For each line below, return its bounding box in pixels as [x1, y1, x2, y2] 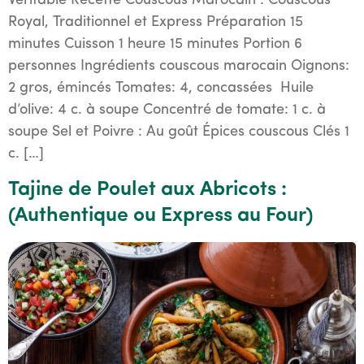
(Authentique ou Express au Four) [8, 205, 313, 226]
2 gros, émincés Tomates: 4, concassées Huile [8, 80, 314, 97]
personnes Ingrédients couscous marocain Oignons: [8, 58, 349, 75]
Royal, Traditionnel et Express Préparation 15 [8, 15, 303, 31]
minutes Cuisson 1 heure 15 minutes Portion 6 [8, 37, 302, 53]
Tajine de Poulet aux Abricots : [8, 179, 287, 200]
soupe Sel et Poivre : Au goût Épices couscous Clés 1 [8, 124, 349, 141]
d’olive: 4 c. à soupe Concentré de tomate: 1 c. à [8, 102, 326, 119]
